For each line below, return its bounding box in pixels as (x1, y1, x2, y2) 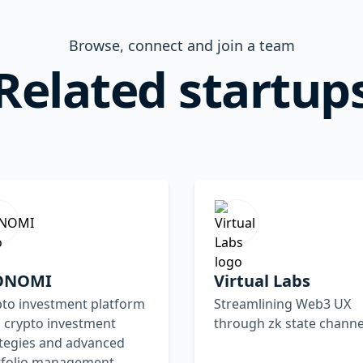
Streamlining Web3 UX (214, 294, 351, 313)
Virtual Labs (214, 269, 310, 292)
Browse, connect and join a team (68, 35, 295, 55)
